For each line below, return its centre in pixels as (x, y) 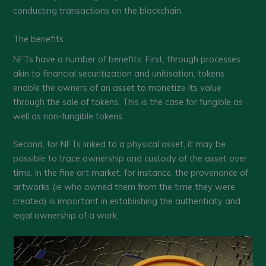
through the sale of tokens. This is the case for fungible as (128, 102)
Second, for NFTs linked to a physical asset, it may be (120, 144)
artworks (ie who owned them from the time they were (124, 187)
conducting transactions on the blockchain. (98, 11)
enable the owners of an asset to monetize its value (118, 87)
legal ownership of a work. (66, 216)
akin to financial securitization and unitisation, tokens (119, 73)
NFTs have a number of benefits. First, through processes (127, 59)
